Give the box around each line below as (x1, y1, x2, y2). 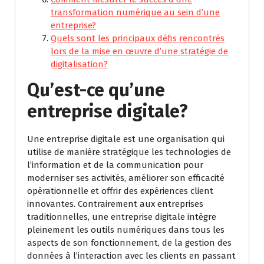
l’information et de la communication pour (27, 160, 203, 171)
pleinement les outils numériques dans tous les (27, 225, 225, 236)
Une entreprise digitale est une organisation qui (27, 134, 225, 145)
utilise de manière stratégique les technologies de (27, 147, 231, 158)
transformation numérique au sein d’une (51, 7, 220, 18)
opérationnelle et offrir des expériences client (27, 186, 213, 197)
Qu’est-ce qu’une (27, 80, 165, 101)
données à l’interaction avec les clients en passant (27, 250, 236, 262)
